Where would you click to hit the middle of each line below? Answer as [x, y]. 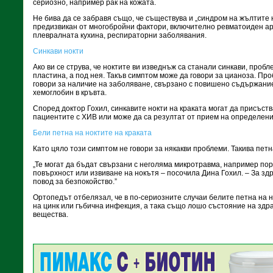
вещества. [51, 214]
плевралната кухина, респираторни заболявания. [120, 35]
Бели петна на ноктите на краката [92, 133]
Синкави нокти [58, 51]
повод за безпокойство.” [75, 182]
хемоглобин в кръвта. [70, 93]
